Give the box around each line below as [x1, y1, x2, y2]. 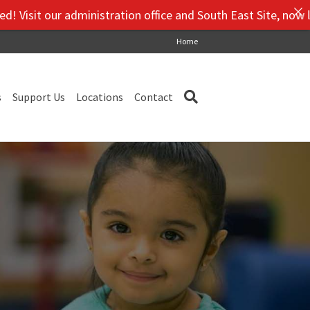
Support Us [12, 90, 65, 104]
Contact [134, 90, 173, 104]
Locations [76, 90, 123, 104]
